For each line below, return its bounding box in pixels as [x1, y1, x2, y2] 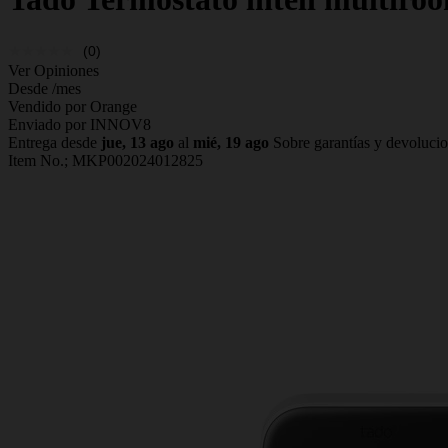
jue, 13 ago [101, 133, 174, 151]
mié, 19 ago [193, 133, 269, 151]
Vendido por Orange [8, 97, 137, 115]
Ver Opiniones [8, 61, 99, 79]
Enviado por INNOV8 [8, 115, 151, 133]
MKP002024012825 [72, 151, 203, 169]
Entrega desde [8, 133, 101, 151]
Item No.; [8, 151, 72, 169]
